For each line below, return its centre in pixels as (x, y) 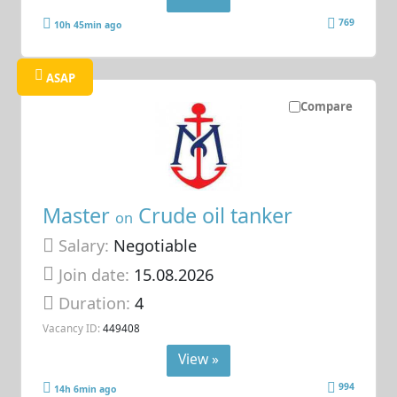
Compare (326, 106)
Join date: (94, 274)
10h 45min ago (88, 24)
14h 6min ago (86, 389)
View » (198, 359)
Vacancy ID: (72, 327)
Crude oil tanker (213, 216)
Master (79, 216)
